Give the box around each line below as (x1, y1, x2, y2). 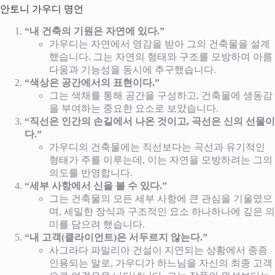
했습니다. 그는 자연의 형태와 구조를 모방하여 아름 (49, 51, 273, 62)
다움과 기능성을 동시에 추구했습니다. (49, 64, 216, 75)
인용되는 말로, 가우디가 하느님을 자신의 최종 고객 (49, 257, 273, 268)
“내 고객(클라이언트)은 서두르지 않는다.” (25, 231, 207, 242)
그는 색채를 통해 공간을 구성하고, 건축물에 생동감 (49, 90, 273, 101)
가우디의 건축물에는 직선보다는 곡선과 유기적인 (49, 141, 265, 152)
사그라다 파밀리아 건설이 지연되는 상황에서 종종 (49, 244, 268, 255)
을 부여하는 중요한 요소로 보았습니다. (49, 103, 219, 114)
